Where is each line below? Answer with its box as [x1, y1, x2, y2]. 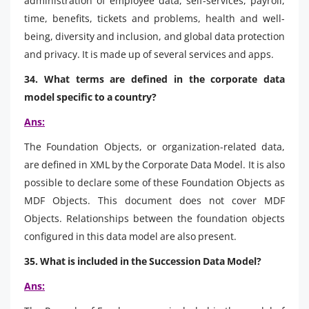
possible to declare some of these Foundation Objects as [24, 175, 285, 189]
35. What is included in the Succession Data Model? [24, 254, 261, 268]
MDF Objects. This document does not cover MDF [24, 193, 285, 207]
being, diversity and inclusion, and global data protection [24, 29, 285, 43]
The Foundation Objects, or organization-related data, [24, 139, 285, 153]
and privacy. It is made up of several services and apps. [24, 47, 274, 61]
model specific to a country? [24, 90, 157, 103]
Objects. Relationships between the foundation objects [24, 211, 285, 225]
